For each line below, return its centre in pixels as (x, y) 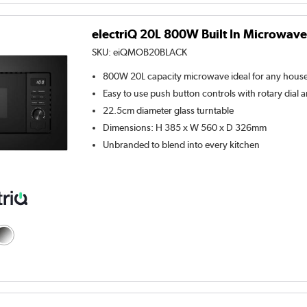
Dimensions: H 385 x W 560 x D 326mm (185, 128)
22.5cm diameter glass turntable (169, 111)
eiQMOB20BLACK (150, 52)
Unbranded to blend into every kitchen (182, 145)
